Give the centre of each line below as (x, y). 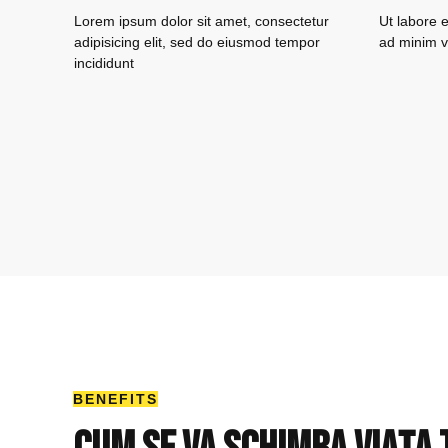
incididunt (108, 63)
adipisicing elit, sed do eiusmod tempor (197, 42)
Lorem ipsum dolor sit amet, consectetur (201, 21)
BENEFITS (115, 399)
